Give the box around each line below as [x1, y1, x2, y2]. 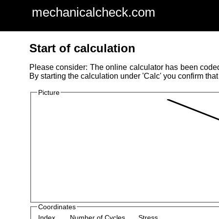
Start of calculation [29, 42, 135, 55]
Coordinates [38, 202, 76, 211]
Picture [38, 88, 60, 97]
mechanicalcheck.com [31, 5, 155, 19]
